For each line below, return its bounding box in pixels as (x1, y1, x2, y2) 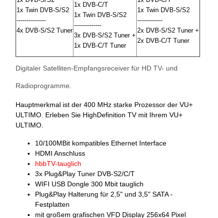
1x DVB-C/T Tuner (74, 42, 126, 50)
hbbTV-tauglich (35, 160, 81, 168)
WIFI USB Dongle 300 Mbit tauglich (35, 180, 144, 188)
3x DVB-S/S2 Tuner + (74, 32, 136, 39)
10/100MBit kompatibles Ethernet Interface (35, 139, 166, 147)
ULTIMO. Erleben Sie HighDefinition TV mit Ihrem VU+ (16, 111, 182, 119)
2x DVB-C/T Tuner (137, 37, 189, 45)
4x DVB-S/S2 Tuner (17, 27, 73, 35)
